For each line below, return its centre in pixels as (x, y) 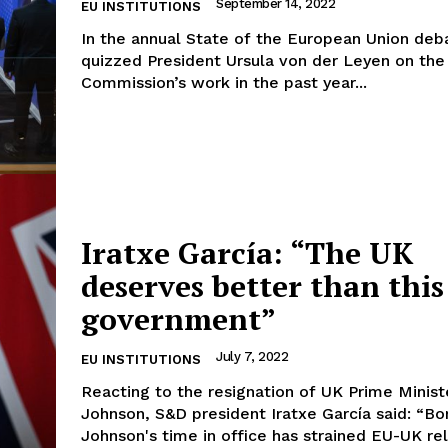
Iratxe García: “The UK (247, 252)
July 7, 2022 (252, 356)
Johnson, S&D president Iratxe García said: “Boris (248, 413)
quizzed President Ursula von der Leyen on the (263, 61)
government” (178, 318)
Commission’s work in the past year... (224, 83)
